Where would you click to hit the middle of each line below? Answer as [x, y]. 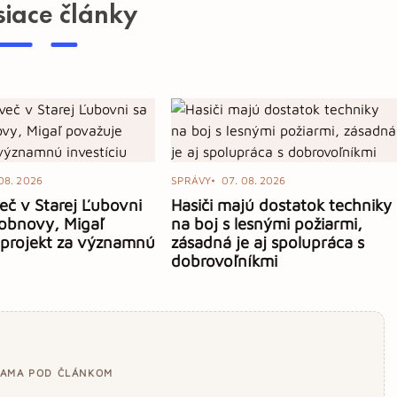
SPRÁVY [191, 180]
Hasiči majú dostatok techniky [282, 204]
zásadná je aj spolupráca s [268, 241]
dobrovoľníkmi [225, 260]
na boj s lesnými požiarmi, [267, 223]
